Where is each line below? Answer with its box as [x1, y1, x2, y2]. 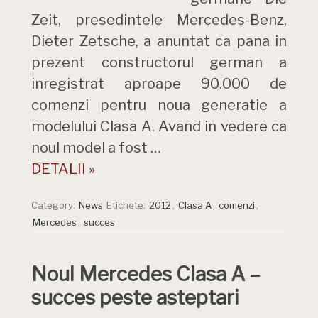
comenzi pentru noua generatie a [31, 97, 287, 114]
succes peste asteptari [31, 285, 239, 309]
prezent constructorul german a [31, 54, 287, 71]
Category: [31, 199, 77, 211]
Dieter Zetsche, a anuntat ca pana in [31, 33, 287, 50]
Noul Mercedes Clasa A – [31, 262, 261, 286]
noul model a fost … [31, 139, 161, 156]
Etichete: [106, 199, 148, 211]
